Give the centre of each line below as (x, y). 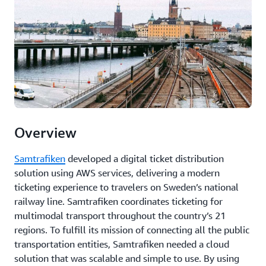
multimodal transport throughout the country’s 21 (120, 216)
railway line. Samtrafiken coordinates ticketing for (118, 202)
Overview (45, 133)
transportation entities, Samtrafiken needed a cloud (122, 244)
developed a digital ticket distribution (145, 159)
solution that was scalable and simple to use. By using (127, 259)
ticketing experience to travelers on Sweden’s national (126, 187)
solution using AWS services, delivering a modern (117, 173)
